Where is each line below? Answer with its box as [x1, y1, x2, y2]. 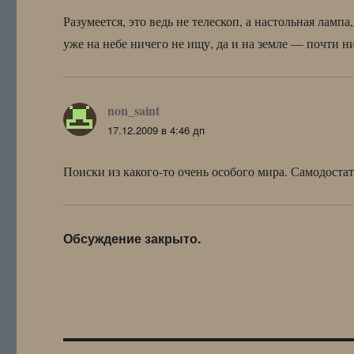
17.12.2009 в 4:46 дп [107, 122, 205, 137]
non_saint [107, 100, 160, 119]
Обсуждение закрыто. [63, 228, 201, 247]
